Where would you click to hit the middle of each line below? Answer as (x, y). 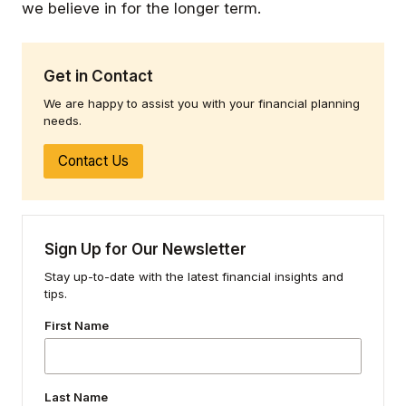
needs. (63, 120)
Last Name (76, 396)
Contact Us (93, 160)
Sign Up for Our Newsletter (145, 248)
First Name (77, 325)
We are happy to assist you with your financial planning (202, 103)
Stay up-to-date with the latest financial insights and (194, 276)
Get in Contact (98, 75)
